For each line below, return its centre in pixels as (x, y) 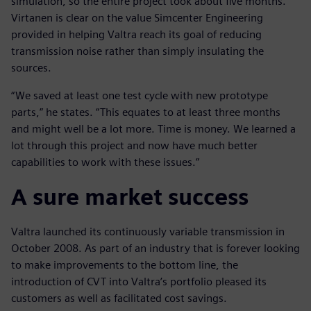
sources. (31, 68)
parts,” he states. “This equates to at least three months (146, 112)
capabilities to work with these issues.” (105, 162)
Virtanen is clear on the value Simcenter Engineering (137, 18)
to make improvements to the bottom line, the (125, 265)
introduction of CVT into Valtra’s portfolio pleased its (139, 282)
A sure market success (130, 197)
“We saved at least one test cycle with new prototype (140, 96)
